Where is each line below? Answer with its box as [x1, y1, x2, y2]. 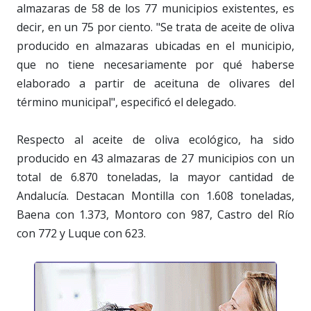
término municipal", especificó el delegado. [17, 94, 236, 110]
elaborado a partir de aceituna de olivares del [17, 76, 294, 92]
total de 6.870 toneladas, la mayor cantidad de [17, 169, 294, 185]
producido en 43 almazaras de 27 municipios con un [17, 151, 294, 167]
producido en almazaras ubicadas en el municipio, [17, 38, 294, 54]
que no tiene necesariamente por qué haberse [17, 57, 294, 73]
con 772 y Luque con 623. [17, 226, 146, 242]
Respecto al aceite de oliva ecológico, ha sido [17, 132, 294, 148]
